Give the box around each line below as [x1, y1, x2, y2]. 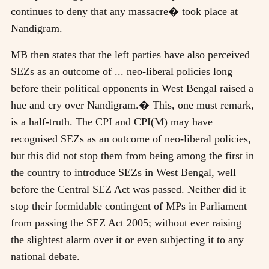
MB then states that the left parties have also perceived [11, 48, 250, 61]
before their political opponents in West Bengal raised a [11, 82, 253, 94]
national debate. [11, 250, 80, 262]
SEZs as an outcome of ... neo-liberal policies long [11, 65, 232, 77]
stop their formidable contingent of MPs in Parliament [11, 199, 247, 212]
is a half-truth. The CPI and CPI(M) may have [11, 115, 213, 128]
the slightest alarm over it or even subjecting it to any [11, 233, 244, 246]
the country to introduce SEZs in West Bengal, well [11, 166, 236, 178]
